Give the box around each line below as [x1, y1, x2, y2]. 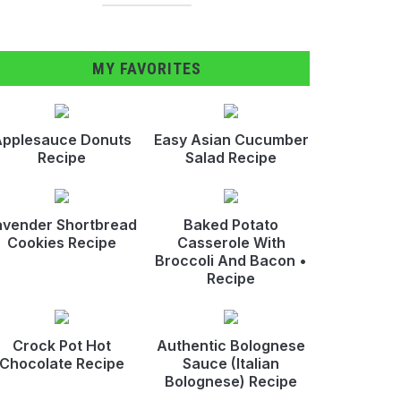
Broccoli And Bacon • [155, 251, 308, 269]
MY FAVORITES [91, 58, 201, 78]
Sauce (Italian [183, 354, 280, 372]
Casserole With [176, 233, 286, 252]
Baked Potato [183, 215, 279, 234]
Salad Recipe [185, 148, 277, 166]
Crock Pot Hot [12, 336, 111, 354]
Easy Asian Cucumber [153, 130, 309, 149]
